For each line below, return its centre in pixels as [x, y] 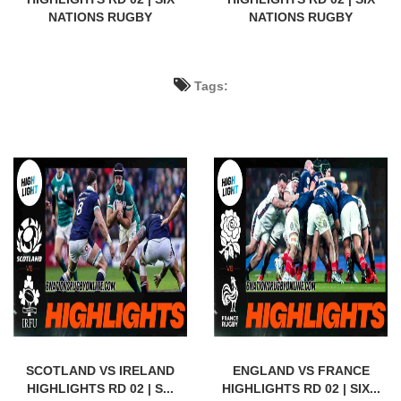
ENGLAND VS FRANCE [301, 370]
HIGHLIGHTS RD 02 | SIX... [301, 388]
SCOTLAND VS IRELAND [100, 370]
